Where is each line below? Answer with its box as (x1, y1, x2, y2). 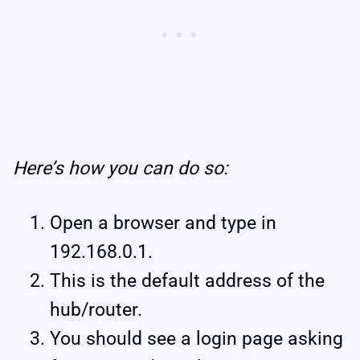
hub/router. (50, 298, 142, 321)
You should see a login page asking (50, 327, 343, 350)
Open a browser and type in (50, 211, 276, 234)
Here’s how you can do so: (13, 157, 228, 179)
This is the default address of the (50, 269, 325, 292)
